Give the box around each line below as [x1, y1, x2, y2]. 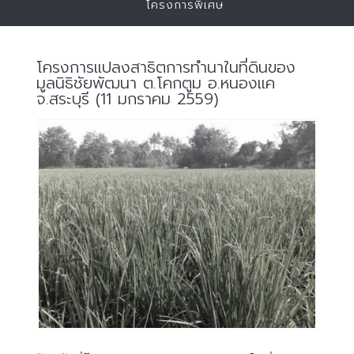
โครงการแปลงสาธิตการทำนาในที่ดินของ [36, 55, 296, 79]
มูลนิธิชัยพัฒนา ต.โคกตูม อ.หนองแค [36, 71, 275, 95]
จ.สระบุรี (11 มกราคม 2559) [36, 87, 219, 111]
